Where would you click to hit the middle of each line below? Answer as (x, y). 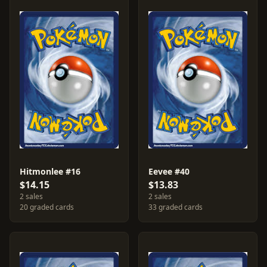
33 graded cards (176, 207)
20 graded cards (47, 207)
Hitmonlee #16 (50, 171)
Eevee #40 (169, 171)
